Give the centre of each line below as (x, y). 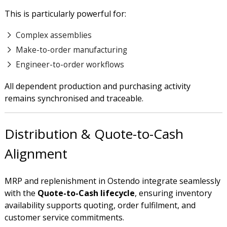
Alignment (36, 154)
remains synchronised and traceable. (75, 99)
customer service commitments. (64, 217)
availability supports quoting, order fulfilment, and (100, 205)
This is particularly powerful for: (65, 13)
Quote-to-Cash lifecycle (86, 193)
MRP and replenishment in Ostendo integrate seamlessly (112, 181)
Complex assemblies (53, 35)
